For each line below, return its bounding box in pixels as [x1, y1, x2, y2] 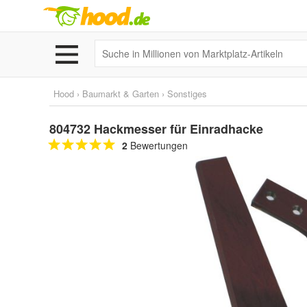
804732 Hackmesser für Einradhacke [49, 120, 263, 138]
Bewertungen [127, 138, 188, 152]
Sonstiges [167, 87, 207, 100]
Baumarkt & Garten [82, 87, 159, 100]
